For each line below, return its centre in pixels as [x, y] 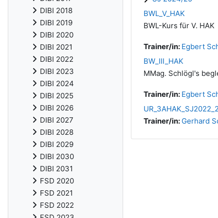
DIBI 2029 [57, 144]
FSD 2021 [56, 193]
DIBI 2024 [57, 83]
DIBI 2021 [56, 47]
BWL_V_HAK [164, 13]
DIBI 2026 [57, 108]
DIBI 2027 [57, 120]
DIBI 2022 [57, 59]
